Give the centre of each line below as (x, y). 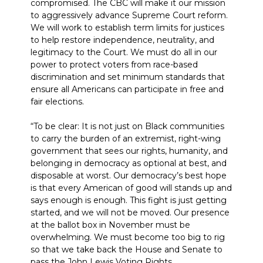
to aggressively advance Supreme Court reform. (129, 15)
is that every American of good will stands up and (131, 188)
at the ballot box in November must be (110, 225)
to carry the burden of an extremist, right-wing (126, 139)
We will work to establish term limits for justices (127, 28)
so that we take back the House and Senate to (127, 249)
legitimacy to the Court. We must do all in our (124, 52)
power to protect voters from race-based (114, 65)
